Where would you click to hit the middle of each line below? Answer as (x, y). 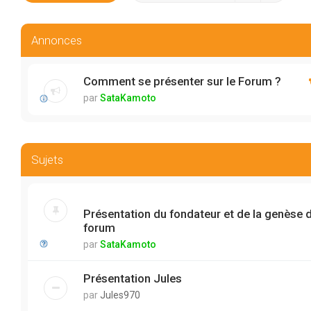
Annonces (57, 40)
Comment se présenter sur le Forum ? (182, 81)
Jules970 (120, 295)
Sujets (47, 160)
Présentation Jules (133, 278)
